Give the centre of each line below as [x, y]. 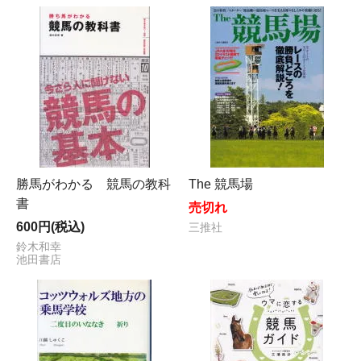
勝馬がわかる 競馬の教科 [93, 185]
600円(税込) [50, 227]
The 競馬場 [221, 185]
